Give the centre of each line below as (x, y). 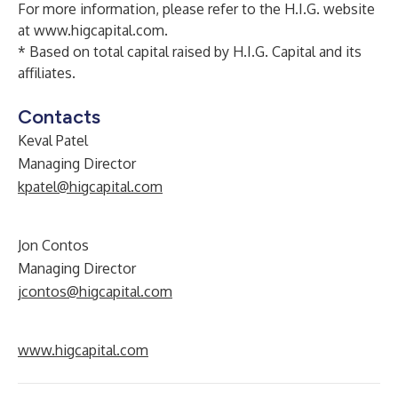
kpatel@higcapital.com (90, 187)
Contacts (59, 117)
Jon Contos (53, 245)
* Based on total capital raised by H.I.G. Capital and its (190, 52)
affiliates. (47, 73)
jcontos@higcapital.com (95, 291)
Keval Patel (53, 140)
